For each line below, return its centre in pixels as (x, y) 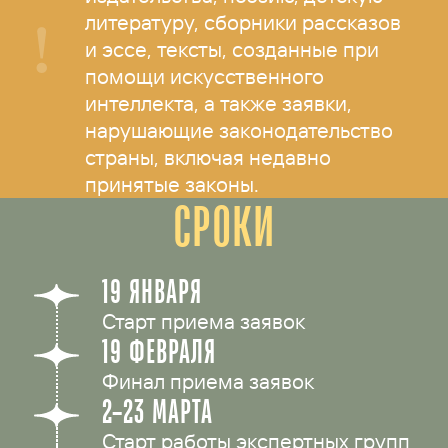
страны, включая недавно (208, 157)
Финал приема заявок (208, 381)
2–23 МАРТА (158, 411)
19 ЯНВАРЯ (152, 291)
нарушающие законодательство (239, 130)
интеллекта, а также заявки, (219, 103)
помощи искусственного (205, 76)
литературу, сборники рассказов (243, 22)
